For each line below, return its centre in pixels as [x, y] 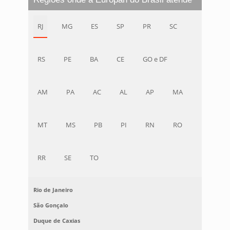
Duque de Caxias [56, 221]
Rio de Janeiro [53, 190]
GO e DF [155, 59]
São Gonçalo [51, 205]
